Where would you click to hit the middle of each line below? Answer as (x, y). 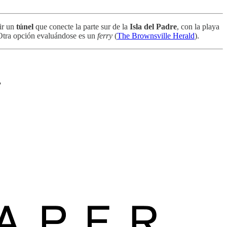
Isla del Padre (153, 26)
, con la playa (198, 26)
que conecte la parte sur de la (82, 26)
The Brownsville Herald (156, 35)
